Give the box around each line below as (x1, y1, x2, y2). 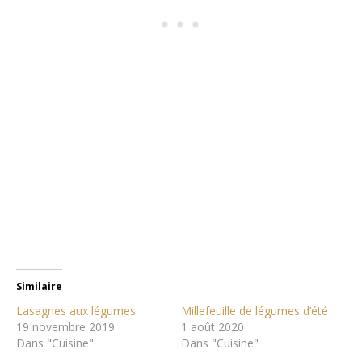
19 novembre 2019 (16, 318, 115, 335)
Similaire (16, 279, 62, 293)
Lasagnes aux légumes (16, 302, 136, 318)
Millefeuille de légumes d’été (181, 302, 328, 318)
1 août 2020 (181, 318, 244, 335)
